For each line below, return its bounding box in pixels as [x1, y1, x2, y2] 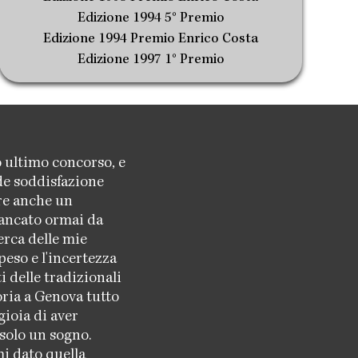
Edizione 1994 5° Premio [77, 11, 225, 26]
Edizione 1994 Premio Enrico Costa [43, 32, 259, 46]
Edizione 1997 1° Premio [77, 53, 225, 67]
